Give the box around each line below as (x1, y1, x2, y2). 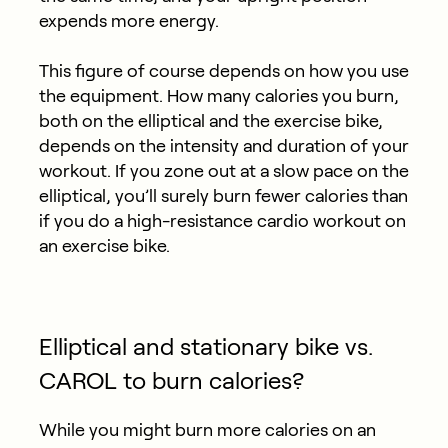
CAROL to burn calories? (38, 366, 304, 394)
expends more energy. (38, 10, 219, 31)
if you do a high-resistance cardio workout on (38, 210, 406, 231)
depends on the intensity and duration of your (38, 135, 409, 156)
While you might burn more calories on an (38, 419, 376, 440)
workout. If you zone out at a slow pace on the (38, 160, 409, 181)
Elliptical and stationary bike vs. (38, 332, 373, 360)
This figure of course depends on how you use (38, 60, 409, 81)
